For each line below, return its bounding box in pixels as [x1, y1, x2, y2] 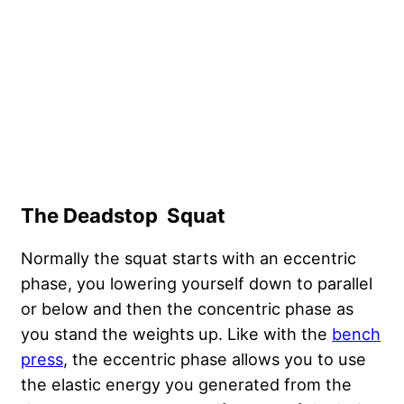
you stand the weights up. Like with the [21, 323, 332, 344]
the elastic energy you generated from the [21, 373, 352, 394]
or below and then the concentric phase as [21, 298, 353, 318]
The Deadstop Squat [21, 203, 225, 227]
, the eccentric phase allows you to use [63, 348, 366, 369]
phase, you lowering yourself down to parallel [21, 272, 372, 293]
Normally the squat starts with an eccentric [21, 247, 356, 268]
